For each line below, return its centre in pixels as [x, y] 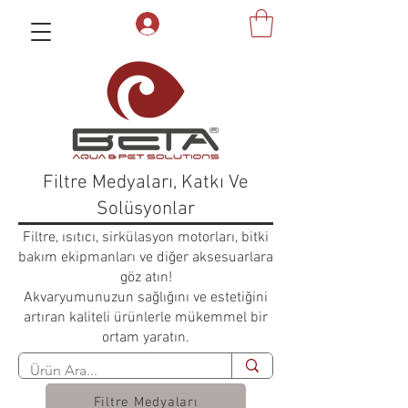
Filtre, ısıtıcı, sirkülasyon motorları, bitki [146, 237]
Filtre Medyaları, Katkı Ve [146, 182]
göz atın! [146, 277]
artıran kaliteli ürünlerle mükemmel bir [146, 317]
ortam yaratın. [146, 337]
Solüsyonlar [146, 209]
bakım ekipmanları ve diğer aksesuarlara [146, 257]
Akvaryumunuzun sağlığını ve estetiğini [146, 297]
